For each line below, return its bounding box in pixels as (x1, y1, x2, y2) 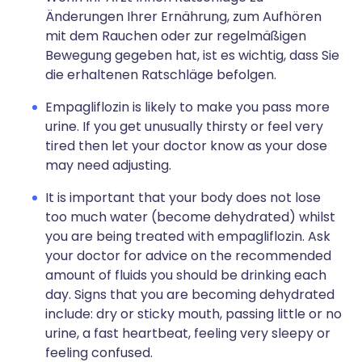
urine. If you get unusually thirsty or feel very (45, 117, 323, 136)
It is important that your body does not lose (45, 188, 321, 207)
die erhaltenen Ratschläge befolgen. (45, 65, 276, 84)
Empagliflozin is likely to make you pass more (45, 98, 330, 116)
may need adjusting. (45, 156, 171, 175)
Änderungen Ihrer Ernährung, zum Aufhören (45, 7, 322, 26)
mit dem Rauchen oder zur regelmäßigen (45, 27, 306, 45)
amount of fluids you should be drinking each (45, 266, 326, 284)
